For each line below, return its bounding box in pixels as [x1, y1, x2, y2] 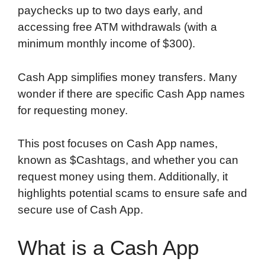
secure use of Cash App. [18, 203, 143, 216]
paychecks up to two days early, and [18, 4, 203, 17]
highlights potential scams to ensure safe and [18, 187, 247, 200]
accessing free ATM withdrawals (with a [18, 21, 217, 34]
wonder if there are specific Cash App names [18, 87, 245, 100]
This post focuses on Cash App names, [18, 137, 218, 150]
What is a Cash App [18, 235, 199, 259]
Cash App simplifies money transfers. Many [18, 70, 237, 83]
